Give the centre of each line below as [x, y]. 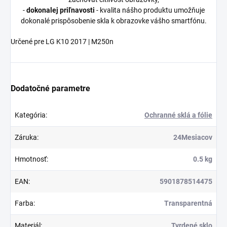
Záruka [26, 137]
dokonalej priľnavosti [60, 10]
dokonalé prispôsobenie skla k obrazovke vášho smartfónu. [113, 21]
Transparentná [188, 203]
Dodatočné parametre [50, 88]
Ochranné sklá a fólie [178, 115]
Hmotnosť [31, 159]
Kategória [30, 115]
